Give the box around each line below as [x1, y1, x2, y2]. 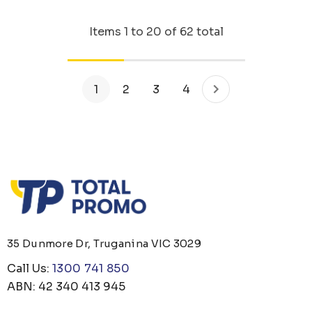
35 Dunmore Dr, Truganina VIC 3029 [7, 237, 201, 251]
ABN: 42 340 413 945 [7, 279, 125, 295]
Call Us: [7, 261, 52, 276]
